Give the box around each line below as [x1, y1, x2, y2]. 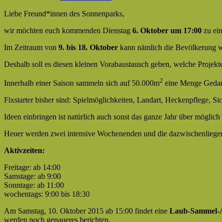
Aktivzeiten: [4, 146, 45, 155]
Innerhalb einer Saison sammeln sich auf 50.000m [4, 79, 160, 88]
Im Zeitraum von [4, 43, 58, 52]
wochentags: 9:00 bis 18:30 [4, 190, 90, 199]
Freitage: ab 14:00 [4, 163, 60, 172]
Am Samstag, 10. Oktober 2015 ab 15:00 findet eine [4, 207, 169, 216]
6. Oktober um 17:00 [132, 26, 204, 35]
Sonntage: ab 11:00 [4, 181, 64, 190]
